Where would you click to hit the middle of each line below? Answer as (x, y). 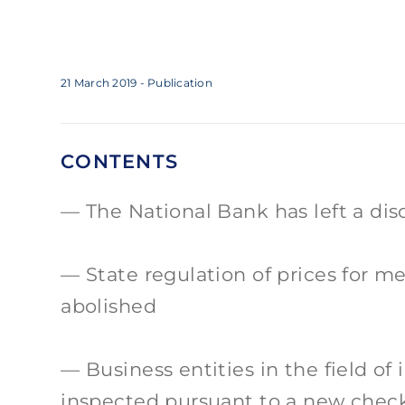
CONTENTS (120, 161)
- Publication (176, 83)
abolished (108, 306)
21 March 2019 (99, 83)
